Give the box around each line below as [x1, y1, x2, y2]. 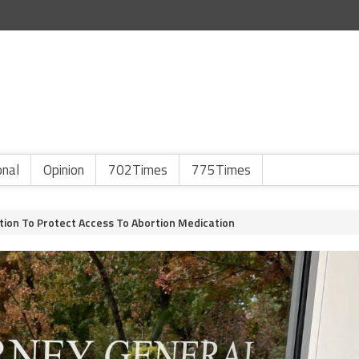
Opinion [43, 159, 84, 180]
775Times [192, 159, 251, 180]
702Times [108, 159, 167, 180]
